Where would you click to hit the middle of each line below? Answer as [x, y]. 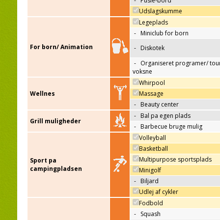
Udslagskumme [161, 11]
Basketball [153, 149]
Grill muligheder [55, 121]
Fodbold [151, 203]
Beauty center [160, 105]
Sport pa [43, 161]
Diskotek [152, 48]
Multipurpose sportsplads [175, 160]
